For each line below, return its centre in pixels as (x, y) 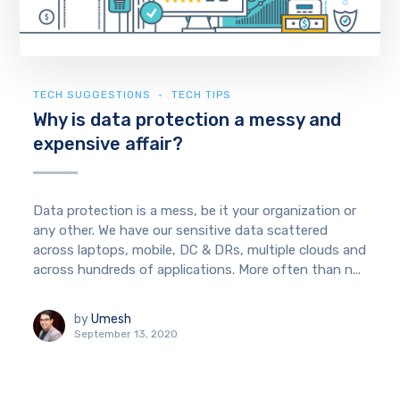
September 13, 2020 (126, 333)
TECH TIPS (202, 95)
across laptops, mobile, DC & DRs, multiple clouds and (200, 250)
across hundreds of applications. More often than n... (197, 270)
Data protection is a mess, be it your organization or (195, 211)
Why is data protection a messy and (187, 120)
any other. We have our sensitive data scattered (181, 231)
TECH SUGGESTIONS (92, 95)
